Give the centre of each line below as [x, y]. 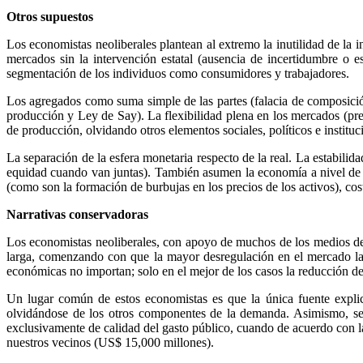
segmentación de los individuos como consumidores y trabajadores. [178, 73]
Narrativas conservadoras [77, 214]
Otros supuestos [50, 16]
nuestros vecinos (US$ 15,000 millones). [110, 342]
